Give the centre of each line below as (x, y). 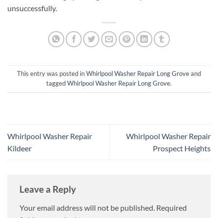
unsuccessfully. (32, 8)
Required (172, 207)
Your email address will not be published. (87, 207)
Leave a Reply (49, 189)
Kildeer (19, 148)
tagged (57, 83)
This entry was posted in (52, 74)
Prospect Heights (182, 148)
